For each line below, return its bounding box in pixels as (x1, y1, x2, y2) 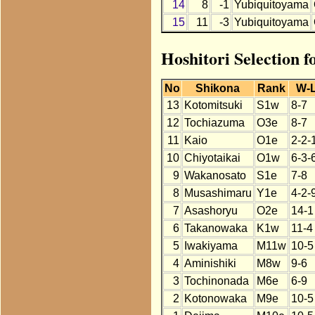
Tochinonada (184, 275, 249, 288)
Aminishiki (184, 257, 236, 270)
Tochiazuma (184, 117, 245, 129)
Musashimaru (184, 187, 252, 200)
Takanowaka (184, 222, 247, 235)
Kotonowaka (184, 292, 247, 305)
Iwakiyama (184, 240, 238, 252)
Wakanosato (184, 169, 246, 182)
